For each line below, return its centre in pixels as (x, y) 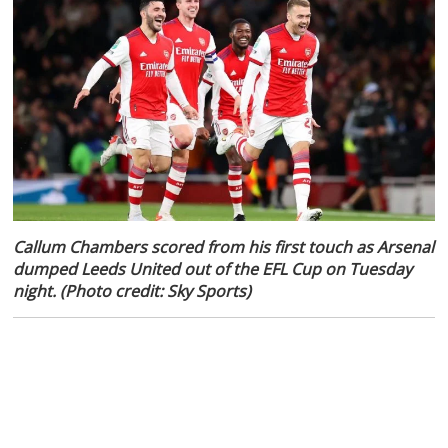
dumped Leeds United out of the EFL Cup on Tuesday (213, 268)
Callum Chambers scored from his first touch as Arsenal (224, 246)
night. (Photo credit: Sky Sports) (132, 290)
